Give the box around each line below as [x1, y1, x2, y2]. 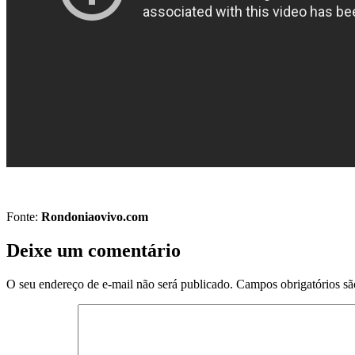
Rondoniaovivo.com [41, 209, 148, 223]
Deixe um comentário [6, 239, 181, 261]
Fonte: [6, 209, 41, 223]
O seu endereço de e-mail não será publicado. [6, 277, 233, 291]
